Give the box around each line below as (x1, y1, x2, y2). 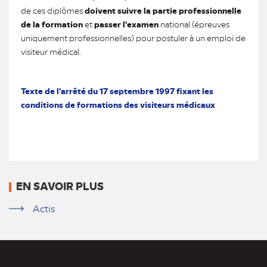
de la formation (21, 18, 83, 30)
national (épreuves (159, 18, 229, 29)
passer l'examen (94, 18, 159, 30)
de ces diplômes (21, 5, 85, 15)
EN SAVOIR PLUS (16, 178, 104, 193)
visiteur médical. (21, 46, 81, 57)
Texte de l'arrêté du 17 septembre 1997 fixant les (21, 85, 213, 97)
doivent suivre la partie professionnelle (85, 5, 241, 16)
